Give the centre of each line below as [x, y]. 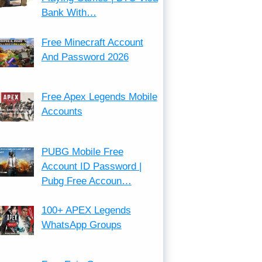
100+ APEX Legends [86, 211]
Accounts [62, 112]
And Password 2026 [85, 57]
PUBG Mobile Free [82, 151]
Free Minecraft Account [92, 42]
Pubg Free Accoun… [86, 181]
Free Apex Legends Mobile [99, 97]
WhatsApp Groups [81, 225]
